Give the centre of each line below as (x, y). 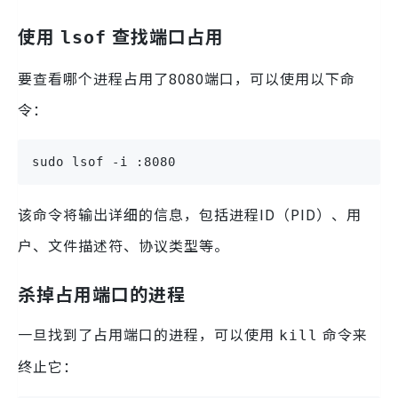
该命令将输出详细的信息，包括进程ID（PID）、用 (190, 215)
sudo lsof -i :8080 (104, 162)
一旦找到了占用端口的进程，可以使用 (148, 334)
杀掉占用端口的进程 (102, 294)
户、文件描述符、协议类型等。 (123, 246)
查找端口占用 (165, 36)
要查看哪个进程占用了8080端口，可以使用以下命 (187, 79)
